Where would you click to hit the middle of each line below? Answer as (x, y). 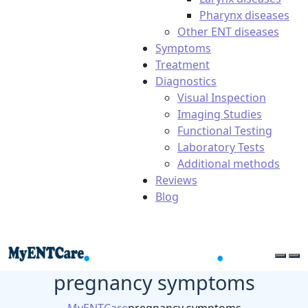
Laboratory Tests (221, 147)
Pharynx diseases (244, 15)
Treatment (183, 65)
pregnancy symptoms (154, 282)
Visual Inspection (222, 98)
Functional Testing (225, 131)
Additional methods (229, 164)
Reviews (176, 180)
